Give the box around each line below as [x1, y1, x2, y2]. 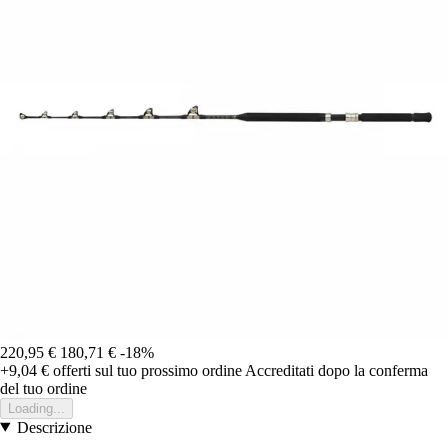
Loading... [8, 400, 65, 416]
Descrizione [16, 418, 92, 436]
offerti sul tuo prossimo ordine [49, 361, 242, 379]
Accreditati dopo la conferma [245, 361, 428, 379]
